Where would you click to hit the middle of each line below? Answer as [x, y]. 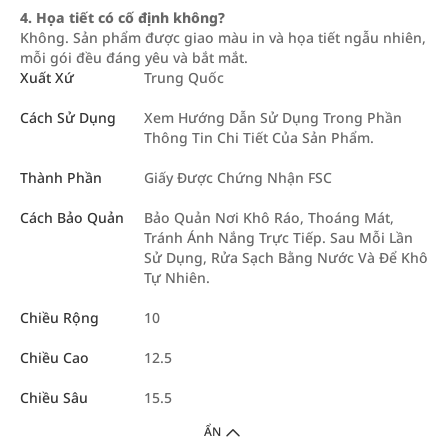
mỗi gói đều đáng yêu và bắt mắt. [134, 57]
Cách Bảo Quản [72, 217]
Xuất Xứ [47, 77]
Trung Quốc [184, 77]
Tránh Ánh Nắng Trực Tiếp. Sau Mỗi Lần [278, 237]
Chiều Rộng [59, 317]
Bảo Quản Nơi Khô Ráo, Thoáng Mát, [269, 217]
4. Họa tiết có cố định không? [122, 17]
